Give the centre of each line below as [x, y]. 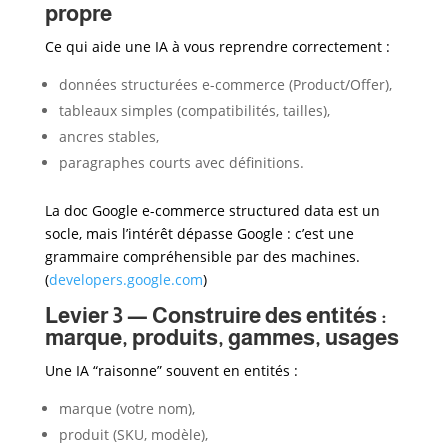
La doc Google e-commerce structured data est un [212, 210]
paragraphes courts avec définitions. [181, 162]
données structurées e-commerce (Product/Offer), [225, 84]
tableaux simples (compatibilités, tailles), [194, 110]
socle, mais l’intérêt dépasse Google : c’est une [199, 233]
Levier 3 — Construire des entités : [215, 315]
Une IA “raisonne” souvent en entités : [171, 370]
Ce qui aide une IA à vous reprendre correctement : [217, 46]
